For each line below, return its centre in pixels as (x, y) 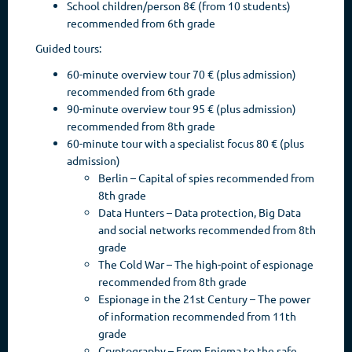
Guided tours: (68, 48)
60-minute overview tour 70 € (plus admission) (181, 73)
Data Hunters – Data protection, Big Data (200, 212)
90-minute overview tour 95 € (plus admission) (181, 108)
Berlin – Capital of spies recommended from (206, 177)
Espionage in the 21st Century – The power (204, 298)
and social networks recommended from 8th (207, 229)
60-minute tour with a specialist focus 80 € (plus (185, 143)
